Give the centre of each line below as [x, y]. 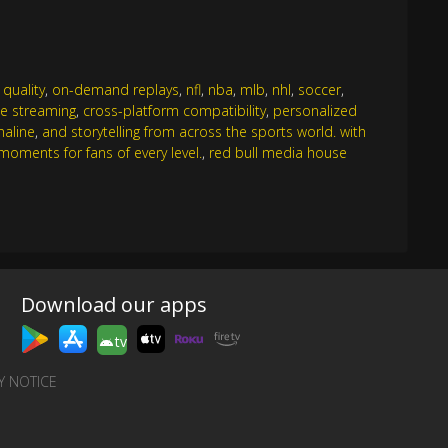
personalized [315, 110]
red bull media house [278, 152]
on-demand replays [116, 89]
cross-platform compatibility [175, 110]
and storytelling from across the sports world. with [204, 131]
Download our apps [114, 304]
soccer [320, 89]
